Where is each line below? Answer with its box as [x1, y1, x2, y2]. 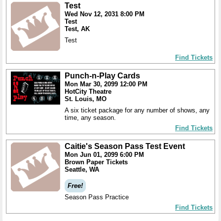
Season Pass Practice [65, 193, 129, 201]
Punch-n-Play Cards [65, 72, 140, 80]
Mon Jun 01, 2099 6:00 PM [65, 151, 144, 158]
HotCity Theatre [65, 88, 111, 95]
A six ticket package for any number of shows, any [65, 107, 210, 114]
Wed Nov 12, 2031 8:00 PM [65, 10, 145, 18]
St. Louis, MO [65, 95, 107, 103]
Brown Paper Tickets [65, 158, 128, 166]
